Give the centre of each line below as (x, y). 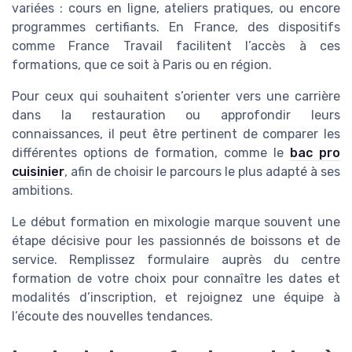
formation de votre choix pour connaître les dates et (176, 278)
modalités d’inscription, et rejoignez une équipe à (176, 297)
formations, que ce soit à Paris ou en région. (142, 64)
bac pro (315, 152)
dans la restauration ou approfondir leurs (176, 115)
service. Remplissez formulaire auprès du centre (176, 259)
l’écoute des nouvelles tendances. (112, 316)
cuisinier (38, 171)
